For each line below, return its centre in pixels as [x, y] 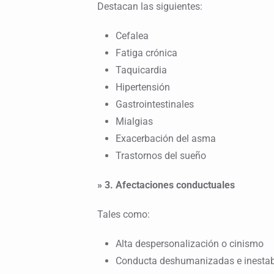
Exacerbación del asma [165, 139]
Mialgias [134, 122]
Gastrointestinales [154, 105]
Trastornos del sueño [161, 156]
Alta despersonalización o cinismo [189, 244]
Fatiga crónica [146, 53]
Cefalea [132, 36]
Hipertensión [143, 87]
